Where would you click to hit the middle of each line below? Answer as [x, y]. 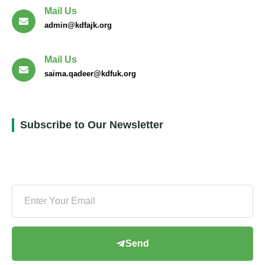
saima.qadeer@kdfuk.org [90, 74]
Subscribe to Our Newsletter [92, 125]
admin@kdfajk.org [78, 25]
